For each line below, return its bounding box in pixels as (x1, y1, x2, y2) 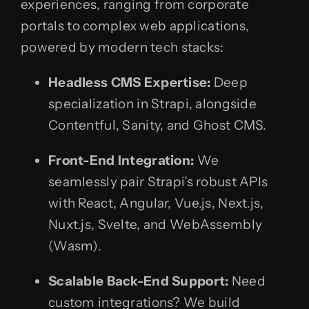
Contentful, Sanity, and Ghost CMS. (48, 117, 267, 134)
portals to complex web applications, (21, 18, 250, 34)
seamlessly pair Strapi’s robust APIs (48, 174, 268, 190)
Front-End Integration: (48, 152, 195, 169)
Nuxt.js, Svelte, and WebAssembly (48, 217, 263, 233)
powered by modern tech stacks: (21, 39, 224, 56)
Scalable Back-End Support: (48, 273, 229, 290)
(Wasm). (48, 238, 101, 255)
